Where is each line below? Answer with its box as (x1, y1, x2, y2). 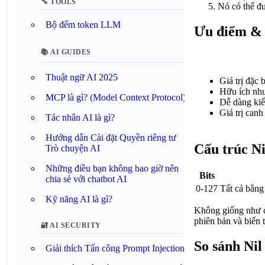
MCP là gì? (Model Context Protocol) (46, 92, 186, 102)
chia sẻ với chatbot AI (46, 174, 127, 184)
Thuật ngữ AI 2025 (46, 72, 118, 82)
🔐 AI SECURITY (41, 221, 101, 230)
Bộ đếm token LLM (46, 20, 121, 30)
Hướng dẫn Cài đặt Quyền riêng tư (46, 132, 176, 143)
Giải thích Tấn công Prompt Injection (46, 243, 185, 253)
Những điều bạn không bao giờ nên (46, 163, 179, 173)
